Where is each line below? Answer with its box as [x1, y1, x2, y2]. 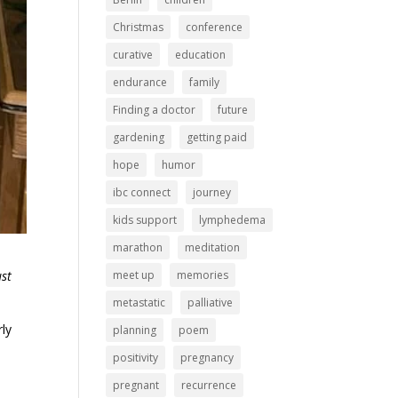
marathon [113, 239, 163, 255]
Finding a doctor [113, 101, 196, 117]
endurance [113, 74, 168, 90]
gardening [113, 129, 165, 145]
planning [113, 322, 157, 338]
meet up [113, 267, 155, 283]
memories [177, 267, 229, 283]
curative [113, 46, 154, 62]
